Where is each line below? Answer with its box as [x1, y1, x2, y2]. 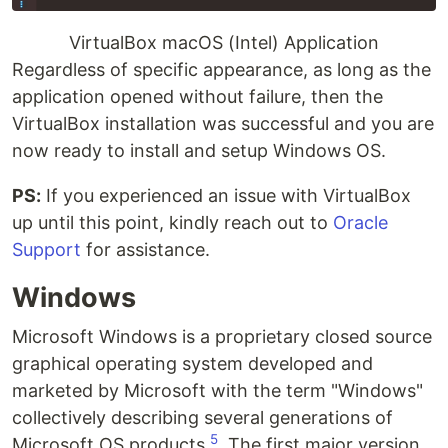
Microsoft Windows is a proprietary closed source [12, 325, 432, 347]
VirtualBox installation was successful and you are [12, 112, 434, 134]
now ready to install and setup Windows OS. [12, 139, 386, 161]
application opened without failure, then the [12, 85, 383, 107]
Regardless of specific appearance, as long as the [12, 58, 431, 80]
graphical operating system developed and [12, 352, 373, 374]
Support [12, 238, 81, 260]
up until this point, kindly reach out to [12, 211, 333, 233]
